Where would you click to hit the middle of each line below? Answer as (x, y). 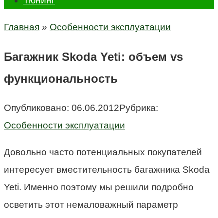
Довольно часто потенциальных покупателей (103, 152)
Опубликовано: (36, 108)
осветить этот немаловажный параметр (91, 204)
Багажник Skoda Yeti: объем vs (93, 56)
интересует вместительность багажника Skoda (107, 169)
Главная (22, 27)
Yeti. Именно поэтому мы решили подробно (99, 187)
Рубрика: (139, 108)
